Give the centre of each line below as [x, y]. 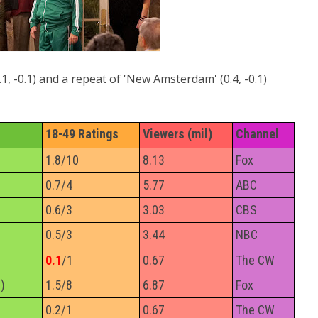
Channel [257, 133]
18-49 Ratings [82, 133]
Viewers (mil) [177, 133]
